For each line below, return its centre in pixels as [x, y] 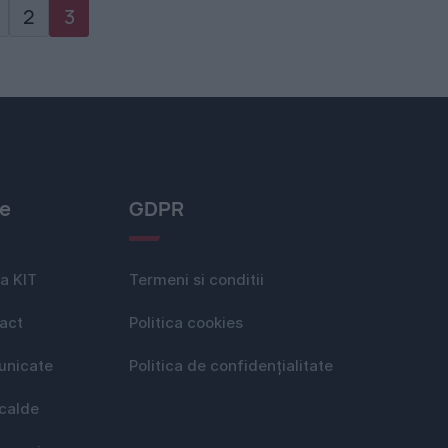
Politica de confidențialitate [231, 366]
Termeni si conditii [196, 280]
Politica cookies [186, 323]
